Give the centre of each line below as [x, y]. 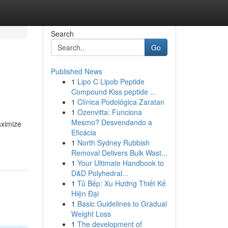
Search [62, 34]
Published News [76, 71]
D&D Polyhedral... [99, 173]
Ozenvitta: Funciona [109, 112]
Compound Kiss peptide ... [113, 92]
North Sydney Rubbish [113, 142]
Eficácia [83, 132]
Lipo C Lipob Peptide [111, 81]
